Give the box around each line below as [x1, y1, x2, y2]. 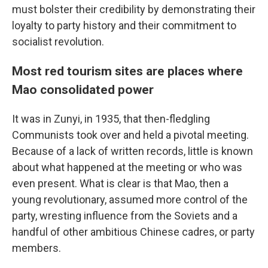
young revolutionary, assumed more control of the [12, 193, 248, 206]
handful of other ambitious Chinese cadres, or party [12, 226, 255, 238]
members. [12, 242, 61, 254]
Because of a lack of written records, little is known [12, 145, 253, 157]
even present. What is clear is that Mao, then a [12, 177, 229, 190]
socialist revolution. [12, 35, 104, 48]
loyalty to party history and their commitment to [12, 19, 236, 32]
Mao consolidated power [12, 82, 154, 97]
